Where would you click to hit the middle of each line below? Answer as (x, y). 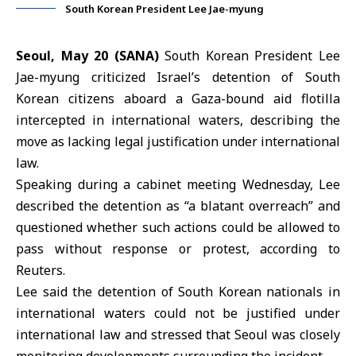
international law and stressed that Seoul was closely (178, 335)
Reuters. (41, 270)
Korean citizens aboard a (104, 99)
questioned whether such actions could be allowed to (178, 227)
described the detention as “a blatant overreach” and (178, 206)
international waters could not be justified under (178, 313)
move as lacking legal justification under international (178, 141)
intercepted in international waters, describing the (178, 120)
